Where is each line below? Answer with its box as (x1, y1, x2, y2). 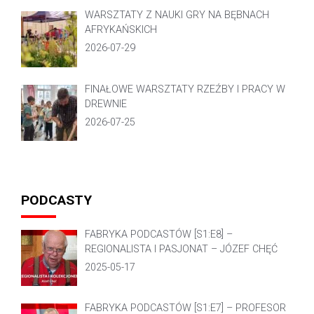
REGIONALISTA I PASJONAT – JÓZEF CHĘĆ (84, 243, 278, 255)
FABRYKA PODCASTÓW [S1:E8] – (84, 228, 233, 240)
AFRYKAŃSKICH (84, 24, 157, 36)
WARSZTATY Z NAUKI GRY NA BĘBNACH (84, 9, 269, 22)
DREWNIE (84, 97, 127, 110)
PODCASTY (21, 192, 92, 209)
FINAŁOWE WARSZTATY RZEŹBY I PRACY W (84, 83, 285, 95)
